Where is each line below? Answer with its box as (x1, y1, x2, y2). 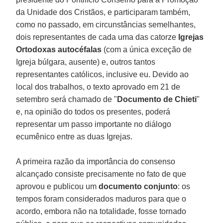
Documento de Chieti (117, 95, 197, 104)
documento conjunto (97, 182, 178, 191)
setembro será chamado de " (16, 95, 117, 104)
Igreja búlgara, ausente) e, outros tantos (16, 57, 156, 66)
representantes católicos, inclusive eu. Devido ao (16, 70, 189, 79)
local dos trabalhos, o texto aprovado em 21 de (16, 82, 181, 91)
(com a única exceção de (102, 45, 192, 54)
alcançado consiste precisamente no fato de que (16, 169, 187, 178)
